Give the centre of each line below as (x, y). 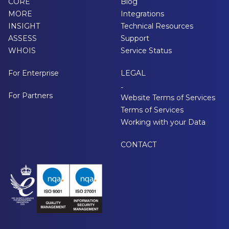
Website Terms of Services (168, 98)
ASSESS (22, 38)
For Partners (30, 96)
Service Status (146, 51)
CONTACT (139, 145)
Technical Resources (157, 26)
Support (135, 38)
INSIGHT (24, 26)
